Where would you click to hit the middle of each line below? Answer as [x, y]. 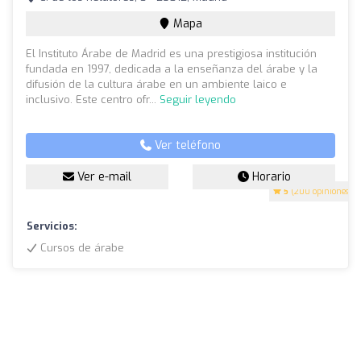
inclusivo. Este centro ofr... [93, 100]
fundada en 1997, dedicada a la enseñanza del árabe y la [172, 69]
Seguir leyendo [198, 100]
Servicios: [52, 226]
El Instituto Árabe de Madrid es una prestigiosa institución [171, 54]
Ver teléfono [186, 146]
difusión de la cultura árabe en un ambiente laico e [156, 85]
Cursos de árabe [81, 248]
